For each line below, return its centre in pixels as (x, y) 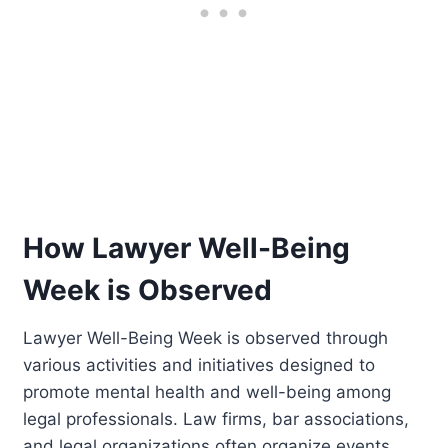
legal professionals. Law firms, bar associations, (216, 418)
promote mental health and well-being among (207, 391)
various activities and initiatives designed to (199, 364)
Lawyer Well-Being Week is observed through (206, 337)
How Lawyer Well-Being (187, 247)
